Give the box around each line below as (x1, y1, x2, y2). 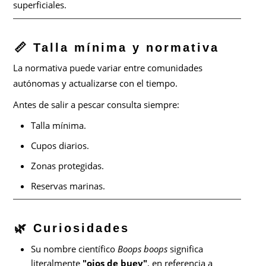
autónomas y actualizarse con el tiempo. (13, 77, 178, 90)
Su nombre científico (31, 242, 118, 255)
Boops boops (118, 242, 168, 255)
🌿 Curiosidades (14, 221, 130, 235)
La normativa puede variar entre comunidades (13, 62, 203, 74)
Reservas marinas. (31, 180, 106, 192)
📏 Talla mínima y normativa (14, 41, 220, 55)
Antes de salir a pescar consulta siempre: (13, 99, 180, 111)
